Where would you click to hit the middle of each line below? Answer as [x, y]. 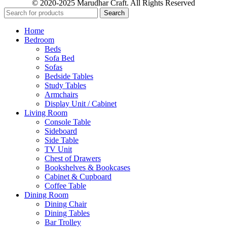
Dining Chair [66, 204]
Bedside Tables [69, 76]
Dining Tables [67, 213]
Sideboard [61, 131]
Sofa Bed [60, 58]
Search [114, 13]
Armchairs [61, 94]
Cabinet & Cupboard [78, 176]
